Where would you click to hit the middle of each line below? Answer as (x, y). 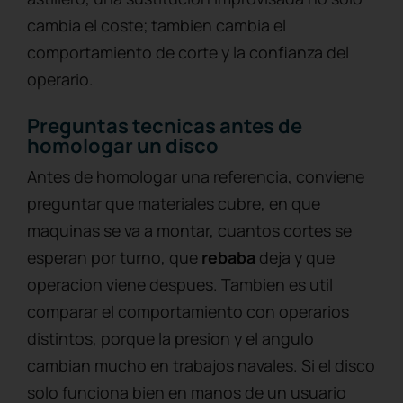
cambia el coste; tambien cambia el (157, 25)
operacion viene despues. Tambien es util (180, 284)
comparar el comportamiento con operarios (188, 311)
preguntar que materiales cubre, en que (174, 203)
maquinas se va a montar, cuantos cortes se (189, 230)
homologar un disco (123, 145)
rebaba (228, 257)
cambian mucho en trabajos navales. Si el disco (201, 365)
